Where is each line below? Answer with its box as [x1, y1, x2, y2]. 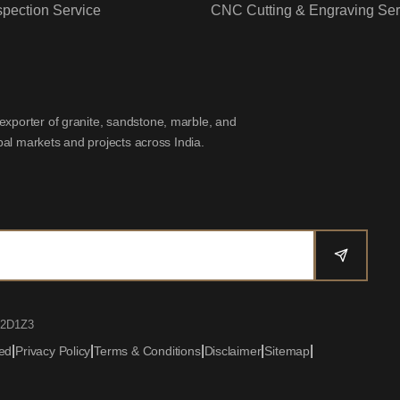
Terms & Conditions [94, 344, 201, 359]
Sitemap [264, 344, 310, 359]
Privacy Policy [15, 344, 91, 359]
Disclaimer [204, 344, 262, 359]
